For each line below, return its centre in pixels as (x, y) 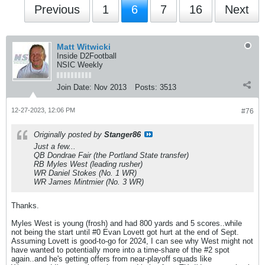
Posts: (146, 87)
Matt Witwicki (84, 47)
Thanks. (25, 206)
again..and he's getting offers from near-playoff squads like (112, 259)
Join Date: (74, 87)
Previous (57, 9)
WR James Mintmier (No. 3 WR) (89, 182)
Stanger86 (122, 135)
